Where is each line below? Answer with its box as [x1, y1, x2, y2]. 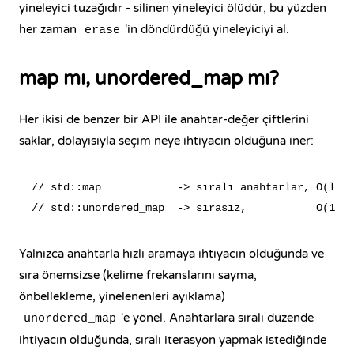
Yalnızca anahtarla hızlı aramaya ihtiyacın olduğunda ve [19, 247, 324, 261]
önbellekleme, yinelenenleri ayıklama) [19, 289, 225, 303]
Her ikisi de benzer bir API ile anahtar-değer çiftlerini [19, 112, 309, 126]
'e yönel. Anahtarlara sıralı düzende [121, 311, 314, 325]
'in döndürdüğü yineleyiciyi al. [125, 22, 289, 36]
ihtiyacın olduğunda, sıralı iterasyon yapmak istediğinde [19, 333, 326, 347]
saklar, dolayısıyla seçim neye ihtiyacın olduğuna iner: [19, 134, 314, 148]
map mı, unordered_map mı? [19, 67, 279, 90]
